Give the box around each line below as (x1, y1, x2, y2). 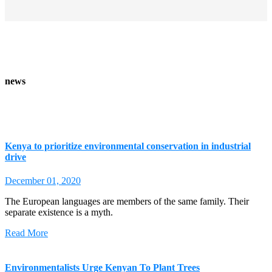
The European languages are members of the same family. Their (5, 196, 249, 207)
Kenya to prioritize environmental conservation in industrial (5, 140, 251, 151)
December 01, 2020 (5, 175, 81, 186)
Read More (5, 228, 48, 239)
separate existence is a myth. (5, 207, 113, 218)
